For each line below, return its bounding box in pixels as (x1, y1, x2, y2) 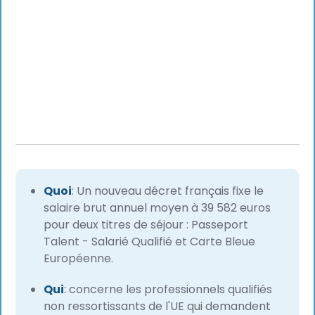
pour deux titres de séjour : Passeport (44, 217, 249, 233)
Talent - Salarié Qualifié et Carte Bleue (44, 233, 256, 250)
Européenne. (44, 250, 114, 267)
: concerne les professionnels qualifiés (64, 281, 273, 298)
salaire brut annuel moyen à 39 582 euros (44, 200, 271, 217)
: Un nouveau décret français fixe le (72, 183, 264, 200)
